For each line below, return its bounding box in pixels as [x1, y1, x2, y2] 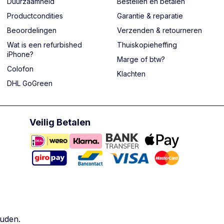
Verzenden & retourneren [117, 26, 202, 34]
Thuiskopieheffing [117, 40, 177, 49]
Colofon [7, 64, 33, 73]
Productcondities [7, 11, 63, 20]
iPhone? [7, 50, 33, 58]
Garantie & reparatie [117, 11, 183, 20]
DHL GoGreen [7, 79, 52, 87]
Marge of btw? [117, 55, 165, 63]
